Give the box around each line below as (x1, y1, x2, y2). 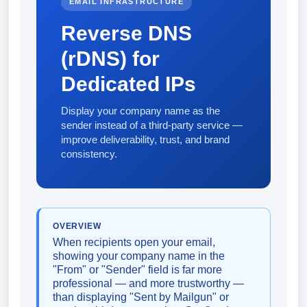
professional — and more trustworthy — (53, 278, 244, 289)
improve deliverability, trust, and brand (61, 134, 230, 145)
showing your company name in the (53, 250, 225, 262)
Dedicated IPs (61, 73, 196, 95)
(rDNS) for (61, 47, 160, 70)
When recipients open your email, (53, 236, 215, 248)
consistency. (61, 148, 117, 160)
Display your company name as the (61, 105, 220, 116)
